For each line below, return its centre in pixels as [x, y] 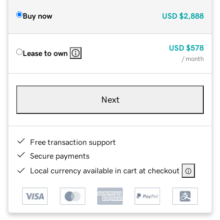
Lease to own [45, 53]
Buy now [37, 15]
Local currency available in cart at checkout [105, 170]
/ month [193, 58]
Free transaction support [73, 142]
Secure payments [60, 155]
